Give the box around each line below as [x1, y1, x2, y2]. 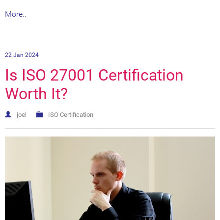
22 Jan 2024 [5, 51, 39, 58]
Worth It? [5, 84, 68, 103]
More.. [5, 9, 27, 19]
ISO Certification [48, 110, 93, 118]
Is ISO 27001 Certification [5, 65, 184, 84]
